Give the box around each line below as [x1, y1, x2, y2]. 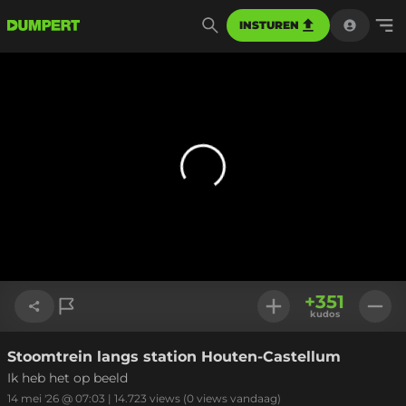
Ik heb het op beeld [7, 370, 128, 386]
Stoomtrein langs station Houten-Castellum [7, 348, 341, 365]
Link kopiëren [31, 352, 113, 368]
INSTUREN [239, 18, 299, 32]
